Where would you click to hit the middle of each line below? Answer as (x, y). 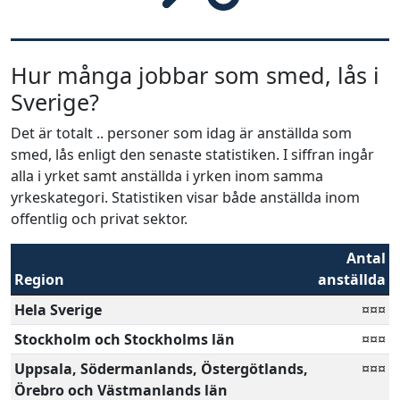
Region (39, 279)
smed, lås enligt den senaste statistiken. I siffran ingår (192, 154)
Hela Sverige (58, 310)
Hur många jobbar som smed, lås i (195, 75)
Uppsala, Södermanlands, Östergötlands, (161, 369)
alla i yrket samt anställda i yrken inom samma (167, 176)
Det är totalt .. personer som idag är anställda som (181, 133)
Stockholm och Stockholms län (125, 339)
